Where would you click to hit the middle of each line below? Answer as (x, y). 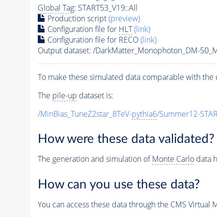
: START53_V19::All (106, 8)
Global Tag (56, 8)
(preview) (124, 18)
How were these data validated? (126, 139)
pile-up (64, 95)
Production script (77, 18)
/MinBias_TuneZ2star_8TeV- (85, 114)
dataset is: (95, 95)
